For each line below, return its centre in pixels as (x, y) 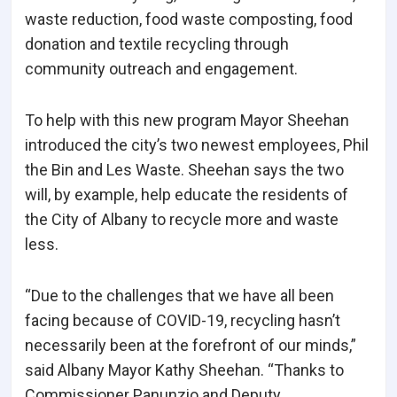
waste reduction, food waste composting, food (189, 19)
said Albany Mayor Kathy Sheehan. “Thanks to (184, 370)
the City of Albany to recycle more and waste (182, 220)
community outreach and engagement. (161, 69)
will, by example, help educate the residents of (187, 195)
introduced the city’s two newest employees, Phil (197, 145)
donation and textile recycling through (157, 44)
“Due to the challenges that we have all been (179, 296)
